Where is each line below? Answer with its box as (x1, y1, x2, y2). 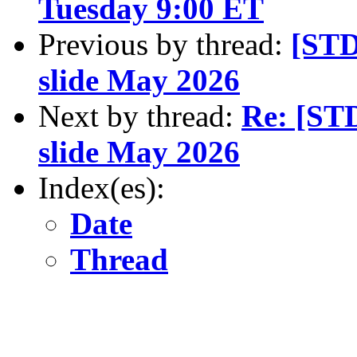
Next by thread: (38, 98, 241, 133)
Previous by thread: (38, 26, 291, 61)
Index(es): (38, 170, 165, 205)
